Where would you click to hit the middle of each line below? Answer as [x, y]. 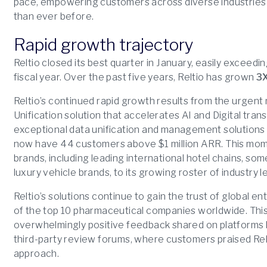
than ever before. [54, 16]
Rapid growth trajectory [103, 45]
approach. [36, 254]
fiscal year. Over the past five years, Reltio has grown [135, 77]
